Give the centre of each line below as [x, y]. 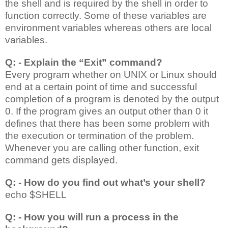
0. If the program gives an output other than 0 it [107, 111]
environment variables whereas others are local [108, 27]
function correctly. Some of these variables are [106, 15]
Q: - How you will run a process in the [92, 217]
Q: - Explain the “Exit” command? [84, 62]
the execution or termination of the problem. [99, 135]
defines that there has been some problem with [107, 123]
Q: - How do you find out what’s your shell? [105, 182]
